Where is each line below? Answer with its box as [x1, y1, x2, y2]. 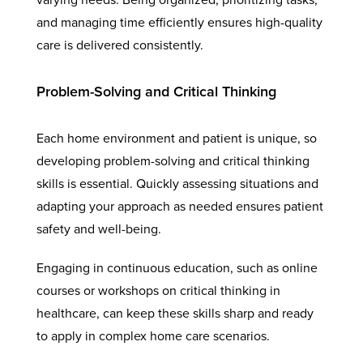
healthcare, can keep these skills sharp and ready [36, 305, 314, 322]
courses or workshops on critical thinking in [36, 282, 280, 299]
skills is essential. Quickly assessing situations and [36, 175, 318, 192]
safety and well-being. [36, 220, 161, 237]
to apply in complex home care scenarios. [36, 327, 270, 344]
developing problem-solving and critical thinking [36, 152, 310, 169]
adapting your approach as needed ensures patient [36, 198, 323, 215]
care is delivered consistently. [36, 36, 203, 53]
